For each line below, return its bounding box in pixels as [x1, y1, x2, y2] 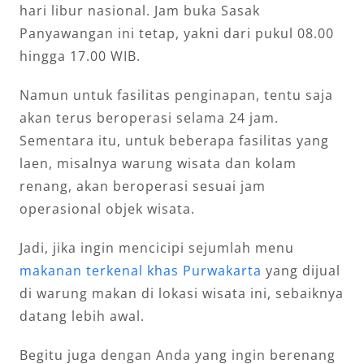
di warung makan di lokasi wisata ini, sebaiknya [19, 284, 344, 302]
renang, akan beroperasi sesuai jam [19, 176, 266, 195]
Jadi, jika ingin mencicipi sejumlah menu [19, 238, 294, 257]
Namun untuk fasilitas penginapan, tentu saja [19, 85, 333, 104]
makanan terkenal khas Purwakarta [19, 261, 262, 279]
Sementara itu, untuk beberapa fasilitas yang [19, 131, 329, 149]
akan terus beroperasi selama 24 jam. [19, 108, 279, 127]
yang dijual [261, 261, 340, 279]
